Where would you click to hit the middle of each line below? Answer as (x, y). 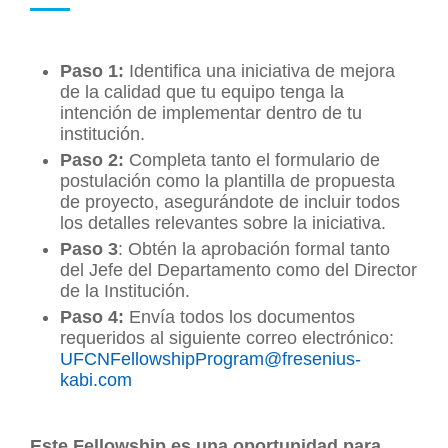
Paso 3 (89, 248)
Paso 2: (92, 159)
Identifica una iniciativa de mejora (259, 70)
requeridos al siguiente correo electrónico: (227, 337)
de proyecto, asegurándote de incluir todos (230, 201)
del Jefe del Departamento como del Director (238, 269)
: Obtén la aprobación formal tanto (254, 248)
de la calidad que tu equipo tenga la (202, 91)
